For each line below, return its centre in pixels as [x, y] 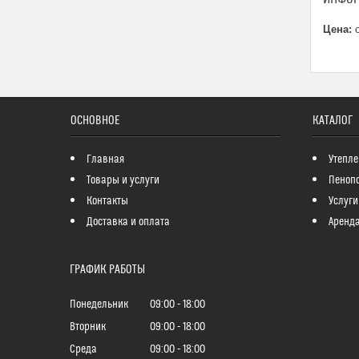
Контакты [107, 201]
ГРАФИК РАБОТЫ [107, 270]
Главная [105, 159]
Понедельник [99, 305]
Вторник [88, 327]
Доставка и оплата [128, 222]
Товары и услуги [123, 180]
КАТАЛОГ [332, 121]
